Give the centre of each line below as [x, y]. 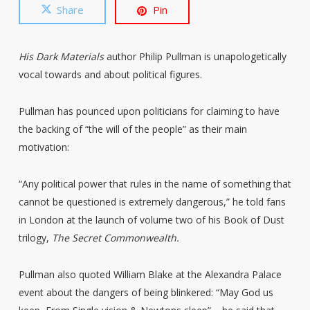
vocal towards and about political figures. [110, 74]
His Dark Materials [61, 56]
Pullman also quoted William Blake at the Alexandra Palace [150, 274]
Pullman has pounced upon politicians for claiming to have [149, 111]
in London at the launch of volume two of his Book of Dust [151, 220]
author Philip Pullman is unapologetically [195, 56]
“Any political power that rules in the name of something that [155, 184]
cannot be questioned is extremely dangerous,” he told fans [152, 202]
